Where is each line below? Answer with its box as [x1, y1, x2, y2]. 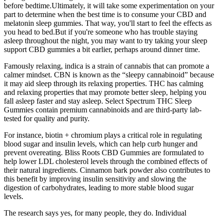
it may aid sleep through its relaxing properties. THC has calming [4, 79, 203, 88]
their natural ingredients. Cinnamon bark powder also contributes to [4, 165, 210, 174]
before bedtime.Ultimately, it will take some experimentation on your [4, 1, 214, 10]
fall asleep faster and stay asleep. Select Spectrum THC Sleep [4, 96, 192, 105]
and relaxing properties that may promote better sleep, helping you [4, 88, 206, 96]
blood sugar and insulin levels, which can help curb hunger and [4, 139, 198, 148]
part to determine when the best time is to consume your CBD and [4, 10, 206, 18]
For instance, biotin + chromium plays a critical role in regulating [4, 130, 202, 139]
